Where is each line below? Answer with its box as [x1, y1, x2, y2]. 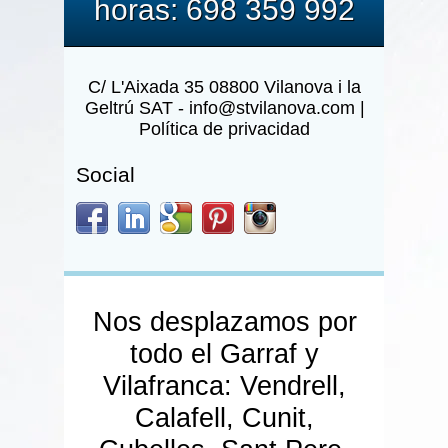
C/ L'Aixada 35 [88, 77, 205, 97]
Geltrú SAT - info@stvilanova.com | [84, 98, 365, 118]
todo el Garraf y [130, 339, 320, 370]
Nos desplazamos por [92, 307, 357, 338]
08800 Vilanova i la [204, 77, 362, 97]
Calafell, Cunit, [135, 403, 315, 434]
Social [76, 162, 136, 186]
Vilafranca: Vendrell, [103, 371, 347, 402]
